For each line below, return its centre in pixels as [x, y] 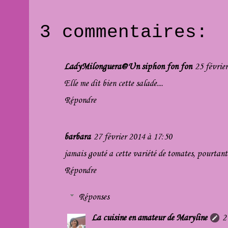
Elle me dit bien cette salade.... [113, 83]
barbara [77, 137]
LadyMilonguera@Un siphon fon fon [128, 67]
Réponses [94, 197]
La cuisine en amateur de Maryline [150, 218]
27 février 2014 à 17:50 [133, 137]
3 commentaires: [124, 33]
